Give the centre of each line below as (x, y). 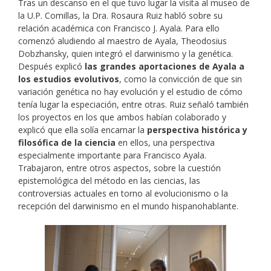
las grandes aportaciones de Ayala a (165, 67)
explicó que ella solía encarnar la (83, 130)
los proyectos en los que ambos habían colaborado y (122, 117)
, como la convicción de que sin (181, 79)
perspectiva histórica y (197, 130)
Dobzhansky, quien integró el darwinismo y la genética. (126, 54)
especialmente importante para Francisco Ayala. (112, 155)
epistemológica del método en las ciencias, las (109, 181)
